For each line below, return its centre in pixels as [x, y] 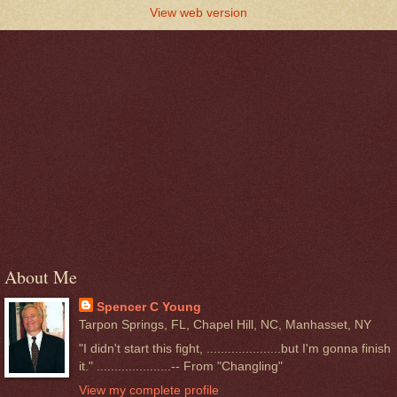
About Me [41, 276]
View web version [198, 12]
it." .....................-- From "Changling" [180, 366]
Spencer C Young [148, 306]
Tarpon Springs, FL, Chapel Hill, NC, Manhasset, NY [225, 324]
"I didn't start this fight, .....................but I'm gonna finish [234, 349]
